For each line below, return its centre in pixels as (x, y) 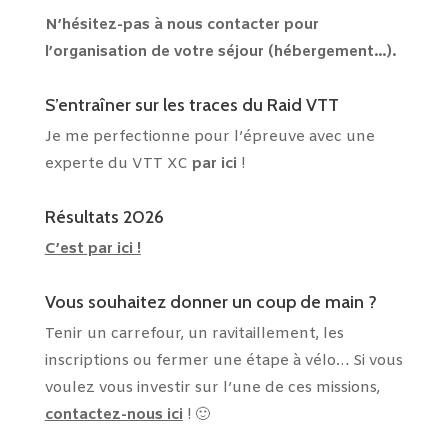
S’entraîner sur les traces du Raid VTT (191, 105)
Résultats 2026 (104, 217)
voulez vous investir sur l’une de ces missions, (212, 388)
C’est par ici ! (92, 249)
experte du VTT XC (118, 164)
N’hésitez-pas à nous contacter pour (181, 25)
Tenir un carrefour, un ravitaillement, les (194, 334)
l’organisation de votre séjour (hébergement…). (220, 52)
